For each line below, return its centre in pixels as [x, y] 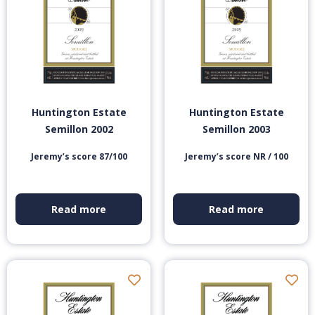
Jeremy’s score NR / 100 [236, 157]
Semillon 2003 [236, 129]
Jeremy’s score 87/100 [79, 157]
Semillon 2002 [79, 129]
